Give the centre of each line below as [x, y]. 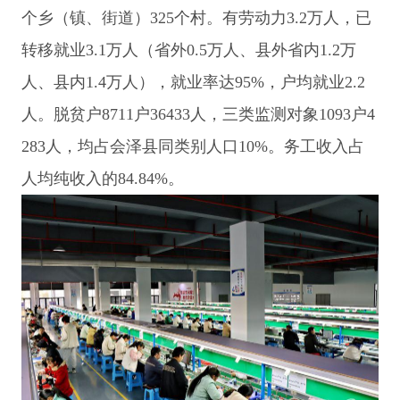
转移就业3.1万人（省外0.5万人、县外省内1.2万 [188, 50]
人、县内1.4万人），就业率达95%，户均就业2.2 [193, 82]
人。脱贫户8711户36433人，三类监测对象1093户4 [198, 114]
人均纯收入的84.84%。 [102, 178]
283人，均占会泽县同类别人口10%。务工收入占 [192, 146]
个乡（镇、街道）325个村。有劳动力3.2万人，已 [196, 17]
